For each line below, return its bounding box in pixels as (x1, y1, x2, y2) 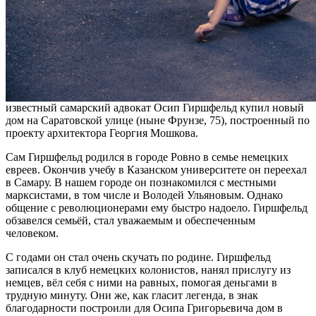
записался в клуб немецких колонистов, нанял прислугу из (6, 264, 291, 276)
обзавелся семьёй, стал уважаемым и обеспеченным (6, 214, 255, 227)
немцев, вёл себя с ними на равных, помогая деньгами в (6, 276, 277, 289)
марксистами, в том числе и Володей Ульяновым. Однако (6, 189, 283, 202)
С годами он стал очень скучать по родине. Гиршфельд (6, 251, 271, 264)
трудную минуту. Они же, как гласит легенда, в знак (6, 289, 258, 302)
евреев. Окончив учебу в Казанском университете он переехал (6, 164, 307, 176)
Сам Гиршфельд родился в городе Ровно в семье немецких (6, 151, 288, 164)
